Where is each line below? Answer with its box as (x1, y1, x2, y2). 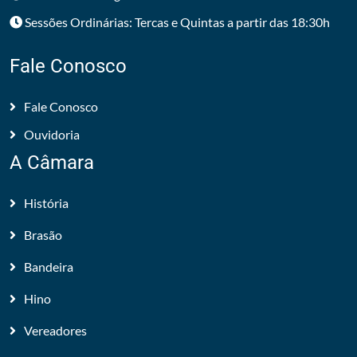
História (24, 195, 69, 210)
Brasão (24, 227, 62, 242)
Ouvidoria (24, 127, 80, 142)
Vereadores (24, 323, 87, 338)
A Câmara (10, 151, 94, 174)
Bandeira (24, 259, 73, 274)
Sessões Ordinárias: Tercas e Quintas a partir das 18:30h (22, 14, 330, 29)
